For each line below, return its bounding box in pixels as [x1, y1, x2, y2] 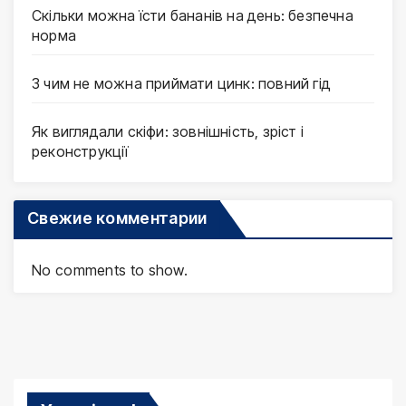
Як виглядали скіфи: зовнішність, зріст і [32, 122, 304, 141]
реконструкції [32, 142, 129, 161]
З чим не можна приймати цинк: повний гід [32, 74, 331, 93]
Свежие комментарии [27, 208, 208, 228]
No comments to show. [32, 261, 188, 280]
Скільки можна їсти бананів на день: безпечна [32, 6, 353, 25]
